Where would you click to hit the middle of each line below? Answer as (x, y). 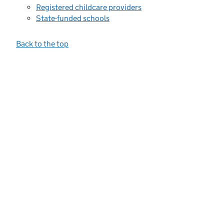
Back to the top (42, 44)
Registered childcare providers (89, 7)
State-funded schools (73, 18)
